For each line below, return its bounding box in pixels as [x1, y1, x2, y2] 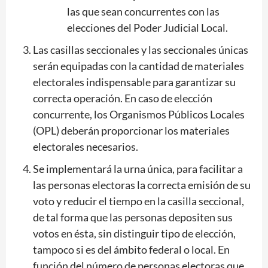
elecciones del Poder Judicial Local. [67, 20, 228, 34]
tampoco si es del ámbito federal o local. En [33, 242, 230, 256]
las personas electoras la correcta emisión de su [33, 178, 251, 191]
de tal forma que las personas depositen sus [33, 210, 233, 224]
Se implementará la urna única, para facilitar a [33, 162, 243, 175]
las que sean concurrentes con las [67, 4, 220, 18]
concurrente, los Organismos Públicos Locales [33, 107, 245, 121]
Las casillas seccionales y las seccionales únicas [33, 42, 248, 56]
